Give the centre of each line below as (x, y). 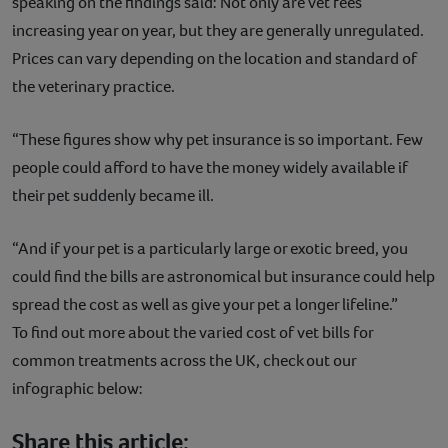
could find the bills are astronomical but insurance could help (223, 276)
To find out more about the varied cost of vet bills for (192, 332)
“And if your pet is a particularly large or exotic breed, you (210, 248)
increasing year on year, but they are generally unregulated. (218, 30)
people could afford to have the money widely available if (210, 167)
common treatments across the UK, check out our (184, 360)
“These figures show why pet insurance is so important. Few (217, 139)
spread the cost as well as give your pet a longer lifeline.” (205, 304)
